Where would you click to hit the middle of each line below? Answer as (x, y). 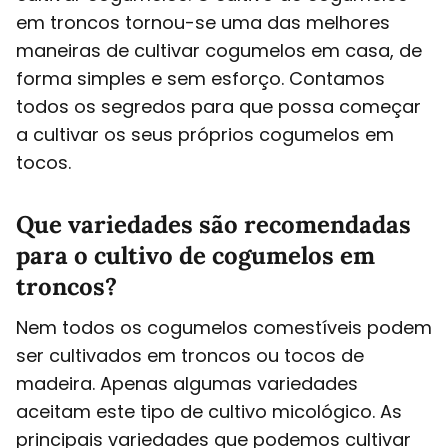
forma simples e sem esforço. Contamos (200, 78)
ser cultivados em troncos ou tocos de (190, 355)
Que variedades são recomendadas (213, 224)
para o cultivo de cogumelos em (195, 255)
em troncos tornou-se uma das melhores (203, 22)
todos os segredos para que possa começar (218, 106)
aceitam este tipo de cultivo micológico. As (209, 411)
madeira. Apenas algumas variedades (187, 383)
